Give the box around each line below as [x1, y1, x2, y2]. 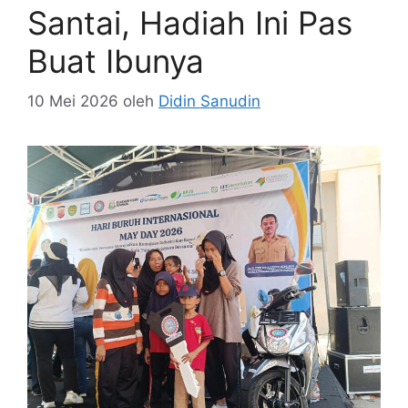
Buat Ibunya [27, 41, 204, 80]
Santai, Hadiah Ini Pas [27, 3, 352, 42]
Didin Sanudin [158, 92, 260, 110]
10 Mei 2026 [27, 92, 118, 110]
